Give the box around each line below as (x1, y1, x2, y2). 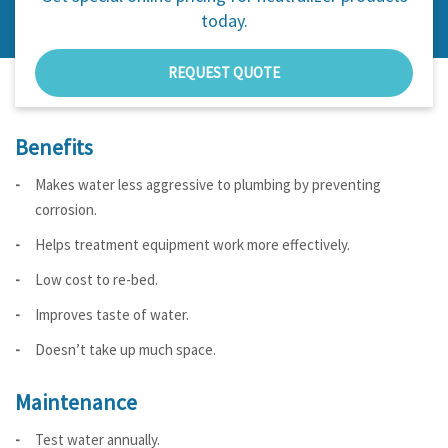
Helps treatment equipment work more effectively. (35, 235, 350, 254)
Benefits (15, 133, 93, 161)
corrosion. (35, 200, 97, 219)
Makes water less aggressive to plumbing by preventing (35, 175, 381, 194)
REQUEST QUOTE (168, 63, 280, 82)
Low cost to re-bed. (35, 270, 158, 289)
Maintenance (15, 388, 137, 416)
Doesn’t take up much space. (35, 340, 216, 359)
